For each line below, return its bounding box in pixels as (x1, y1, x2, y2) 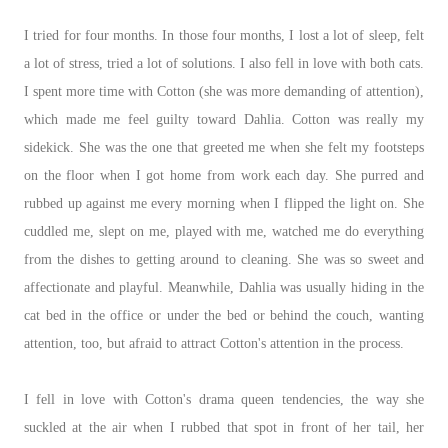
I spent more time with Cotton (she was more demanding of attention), (24, 83, 424, 99)
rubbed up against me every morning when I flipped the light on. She (24, 195, 424, 211)
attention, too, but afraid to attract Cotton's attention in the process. (24, 335, 404, 351)
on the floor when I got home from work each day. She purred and (24, 167, 424, 183)
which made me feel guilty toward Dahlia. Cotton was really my (24, 111, 424, 127)
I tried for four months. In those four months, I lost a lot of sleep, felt (24, 27, 424, 43)
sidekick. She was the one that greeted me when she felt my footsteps (24, 139, 424, 155)
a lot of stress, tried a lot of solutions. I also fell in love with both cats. (24, 55, 424, 71)
